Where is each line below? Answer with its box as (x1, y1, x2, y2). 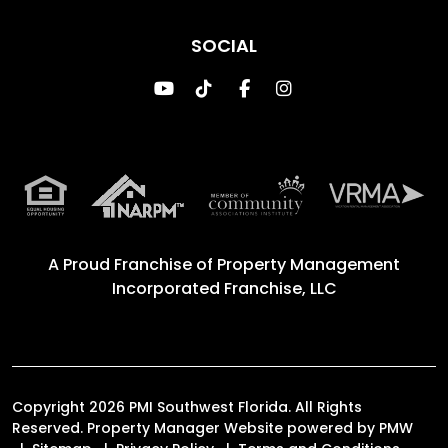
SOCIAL (191, 32, 257, 58)
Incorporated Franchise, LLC (111, 276, 337, 300)
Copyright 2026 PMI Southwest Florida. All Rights (12, 396, 362, 417)
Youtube (173, 74, 249, 100)
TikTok (211, 74, 269, 100)
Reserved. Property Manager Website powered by (12, 417, 379, 438)
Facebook (248, 74, 338, 100)
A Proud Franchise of (48, 252, 217, 276)
